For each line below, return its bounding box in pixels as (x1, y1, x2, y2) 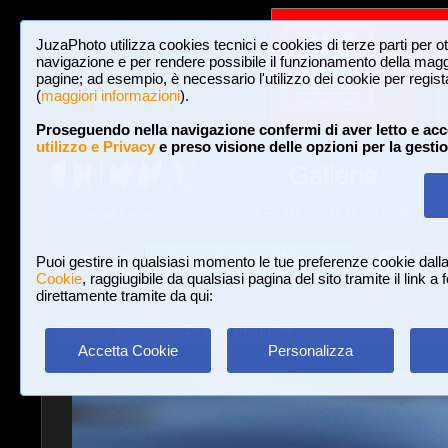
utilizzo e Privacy (36, 138, 155, 155)
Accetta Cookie (78, 342, 178, 359)
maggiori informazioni (41, 87, 180, 104)
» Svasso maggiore (168, 321, 295, 337)
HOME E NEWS (86, 209, 159, 221)
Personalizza (267, 342, 353, 359)
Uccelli (127, 321, 169, 337)
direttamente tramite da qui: (36, 287, 213, 304)
